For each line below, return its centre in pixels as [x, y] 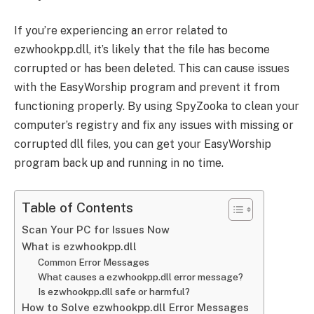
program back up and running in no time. [119, 163]
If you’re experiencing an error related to [121, 31]
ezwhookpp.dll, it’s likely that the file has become [142, 50]
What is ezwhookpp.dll [79, 246]
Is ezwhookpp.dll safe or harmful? [114, 291]
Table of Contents [77, 207]
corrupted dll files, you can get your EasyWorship [143, 144]
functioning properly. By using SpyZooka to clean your [157, 107]
